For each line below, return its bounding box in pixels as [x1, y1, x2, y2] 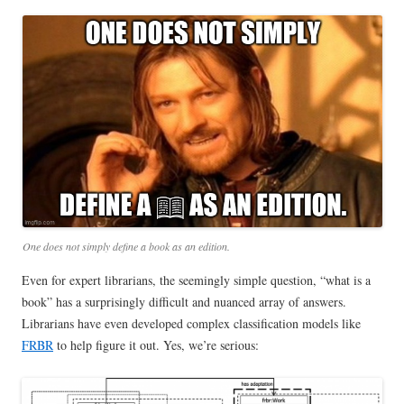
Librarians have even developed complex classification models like [22, 315, 361, 333]
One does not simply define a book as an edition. [22, 239, 230, 254]
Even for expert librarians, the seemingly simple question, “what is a [22, 271, 371, 289]
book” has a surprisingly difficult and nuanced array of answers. [22, 293, 346, 311]
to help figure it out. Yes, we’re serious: [53, 336, 259, 354]
